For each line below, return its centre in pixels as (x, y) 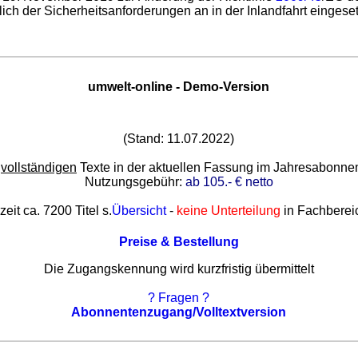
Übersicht (139, 211)
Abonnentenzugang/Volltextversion (179, 312)
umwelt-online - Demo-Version (179, 86)
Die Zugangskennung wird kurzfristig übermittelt (179, 269)
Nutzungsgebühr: (135, 182)
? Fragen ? (179, 298)
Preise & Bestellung (179, 242)
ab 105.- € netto (229, 182)
